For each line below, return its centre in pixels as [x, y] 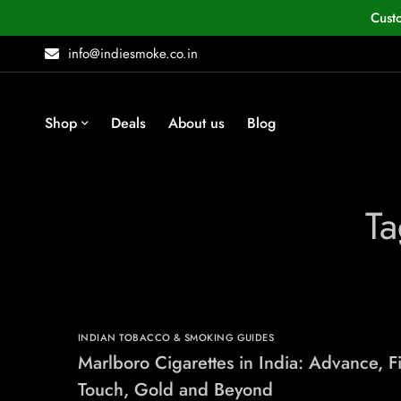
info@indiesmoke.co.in [133, 54]
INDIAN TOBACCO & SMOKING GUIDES [176, 337]
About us [196, 123]
